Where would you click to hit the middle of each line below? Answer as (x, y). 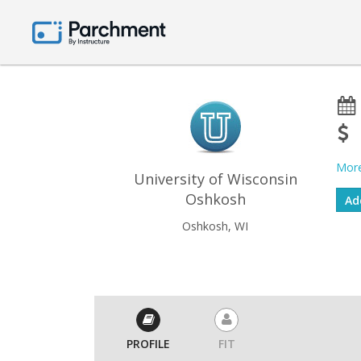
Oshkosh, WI (215, 226)
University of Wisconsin (215, 179)
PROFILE (148, 344)
